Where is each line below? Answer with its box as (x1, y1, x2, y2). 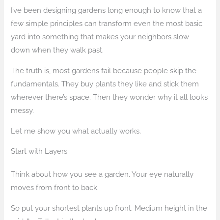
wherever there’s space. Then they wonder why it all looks (11, 92, 208, 101)
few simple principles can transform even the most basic (11, 19, 203, 28)
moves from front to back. (11, 183, 99, 192)
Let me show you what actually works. (11, 126, 141, 135)
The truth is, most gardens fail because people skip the (11, 66, 197, 75)
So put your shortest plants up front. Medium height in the (11, 203, 208, 212)
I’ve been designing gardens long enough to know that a (11, 6, 202, 15)
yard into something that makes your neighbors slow (11, 32, 190, 41)
